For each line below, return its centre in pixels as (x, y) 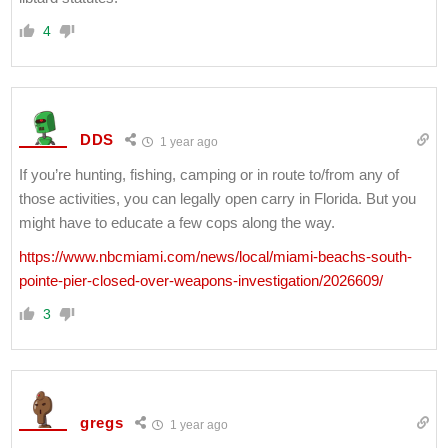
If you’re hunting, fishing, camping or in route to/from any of (209, 174)
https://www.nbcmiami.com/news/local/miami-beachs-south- (215, 256)
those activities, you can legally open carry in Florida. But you (217, 198)
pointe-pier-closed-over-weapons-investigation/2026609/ (201, 280)
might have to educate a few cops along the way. (177, 222)
